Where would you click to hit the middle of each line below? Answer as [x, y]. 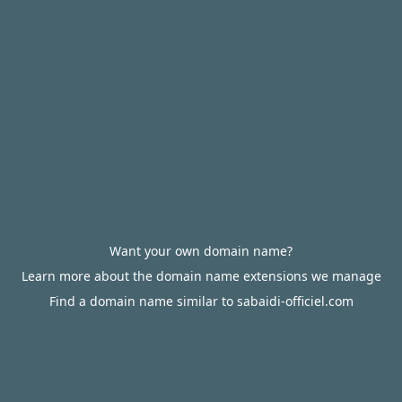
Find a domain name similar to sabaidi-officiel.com [201, 301]
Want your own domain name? [201, 251]
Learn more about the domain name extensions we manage [201, 276]
